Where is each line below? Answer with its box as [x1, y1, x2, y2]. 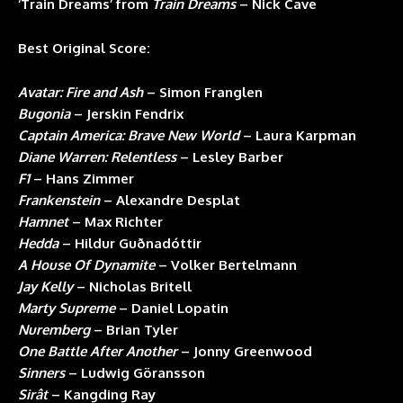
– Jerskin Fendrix [70, 105, 184, 123]
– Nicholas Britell [73, 278, 192, 296]
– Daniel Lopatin [115, 300, 228, 318]
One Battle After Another [18, 343, 177, 361]
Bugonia [18, 105, 70, 123]
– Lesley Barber [176, 148, 283, 166]
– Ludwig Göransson [65, 364, 205, 382]
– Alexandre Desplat [100, 192, 240, 210]
